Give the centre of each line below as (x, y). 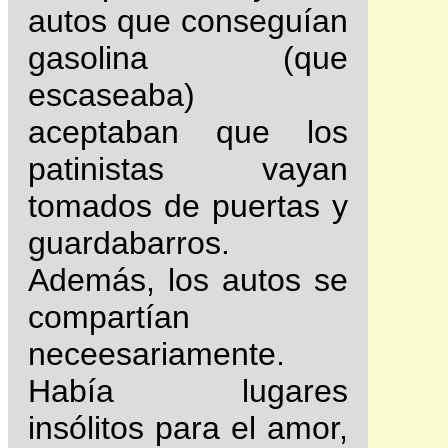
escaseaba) (111, 95)
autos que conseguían (188, 21)
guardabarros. (129, 243)
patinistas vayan (188, 169)
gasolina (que (188, 58)
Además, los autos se (188, 280)
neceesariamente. (156, 354)
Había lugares (188, 391)
